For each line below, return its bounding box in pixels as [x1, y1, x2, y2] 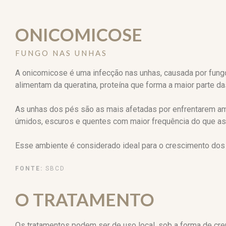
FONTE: [15, 164, 43, 172]
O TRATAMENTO [15, 188, 154, 210]
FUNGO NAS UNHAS [15, 48, 107, 58]
